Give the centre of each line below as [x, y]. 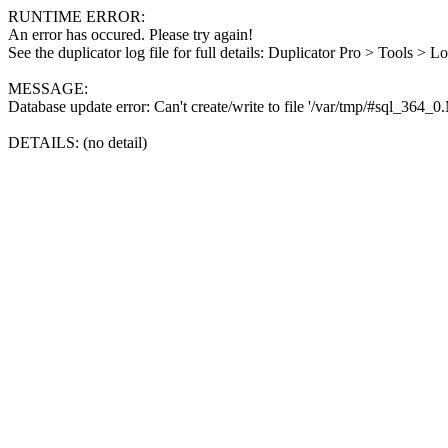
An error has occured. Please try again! [130, 34]
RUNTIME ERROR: [76, 16]
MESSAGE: [48, 88]
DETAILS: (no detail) [77, 142]
